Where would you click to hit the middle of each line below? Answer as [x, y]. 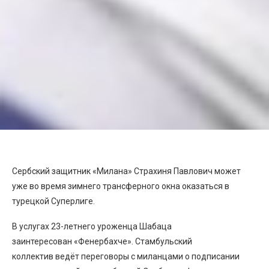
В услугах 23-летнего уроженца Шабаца [92, 226]
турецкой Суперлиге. [53, 201]
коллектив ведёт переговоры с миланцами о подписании [126, 256]
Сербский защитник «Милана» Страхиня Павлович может [126, 171]
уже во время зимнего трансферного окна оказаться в [121, 186]
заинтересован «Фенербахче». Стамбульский [102, 241]
